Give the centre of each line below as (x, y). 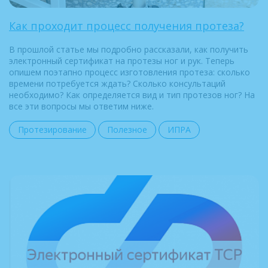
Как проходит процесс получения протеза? (127, 25)
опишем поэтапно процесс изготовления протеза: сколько (130, 72)
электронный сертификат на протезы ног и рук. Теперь (122, 60)
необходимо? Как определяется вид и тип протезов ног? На (132, 95)
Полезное (127, 129)
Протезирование (52, 129)
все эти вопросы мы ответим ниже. (81, 106)
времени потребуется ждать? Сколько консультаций (117, 83)
